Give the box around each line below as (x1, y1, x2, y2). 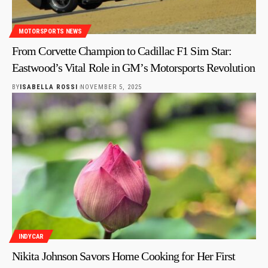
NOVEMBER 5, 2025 (80, 83, 142, 92)
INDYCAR (19, 232, 44, 240)
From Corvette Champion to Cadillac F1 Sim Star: (12, 44, 232, 58)
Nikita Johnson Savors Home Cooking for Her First (12, 249, 236, 263)
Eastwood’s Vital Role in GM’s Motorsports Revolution (12, 61, 255, 75)
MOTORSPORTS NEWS (19, 27, 82, 35)
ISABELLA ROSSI (20, 83, 78, 92)
